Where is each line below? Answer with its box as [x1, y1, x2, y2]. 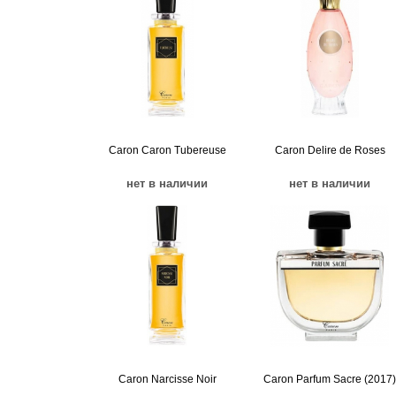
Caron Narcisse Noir [118, 373, 217, 385]
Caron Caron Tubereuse [108, 144, 226, 156]
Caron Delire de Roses [274, 144, 385, 156]
